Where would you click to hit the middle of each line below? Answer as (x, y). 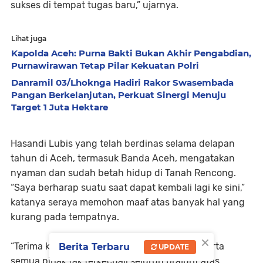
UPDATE (173, 247)
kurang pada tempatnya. (65, 217)
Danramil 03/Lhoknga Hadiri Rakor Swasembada (122, 82)
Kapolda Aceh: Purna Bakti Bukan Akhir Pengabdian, (131, 53)
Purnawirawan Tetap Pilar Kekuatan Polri (105, 65)
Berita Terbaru (94, 247)
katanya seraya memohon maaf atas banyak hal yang (128, 202)
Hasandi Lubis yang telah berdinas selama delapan (123, 143)
